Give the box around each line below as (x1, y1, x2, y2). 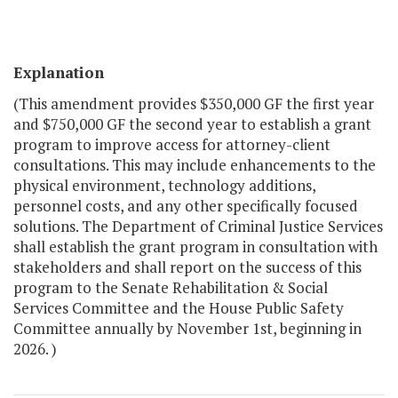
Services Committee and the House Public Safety (13, 298, 344, 319)
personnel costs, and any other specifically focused (13, 195, 358, 217)
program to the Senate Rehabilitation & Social (13, 277, 328, 298)
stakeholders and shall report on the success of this (13, 257, 362, 278)
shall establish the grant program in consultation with (13, 236, 378, 258)
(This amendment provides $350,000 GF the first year (13, 93, 374, 115)
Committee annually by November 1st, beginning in (13, 318, 362, 339)
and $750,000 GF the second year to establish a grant (13, 114, 371, 135)
